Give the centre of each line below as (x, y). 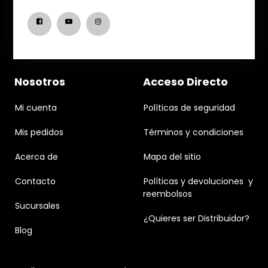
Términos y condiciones (194, 133)
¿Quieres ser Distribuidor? (197, 219)
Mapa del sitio (172, 157)
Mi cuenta (36, 108)
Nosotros (40, 82)
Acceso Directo (185, 82)
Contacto (35, 182)
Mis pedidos (39, 133)
